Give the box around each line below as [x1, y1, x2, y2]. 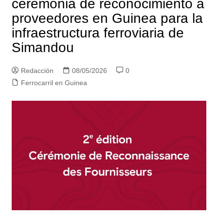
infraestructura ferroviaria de [11, 25, 184, 40]
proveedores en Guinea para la [11, 10, 203, 26]
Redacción [20, 66, 54, 74]
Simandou [11, 39, 74, 55]
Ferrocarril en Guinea [20, 78, 87, 87]
